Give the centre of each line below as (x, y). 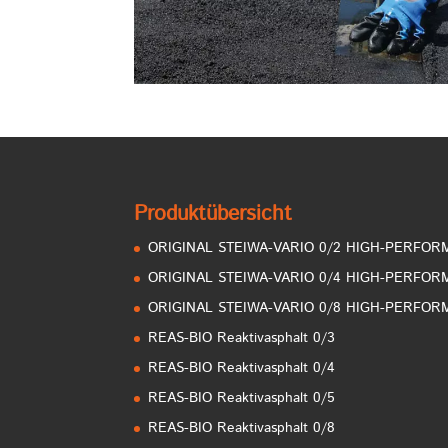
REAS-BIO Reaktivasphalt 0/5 (242, 397)
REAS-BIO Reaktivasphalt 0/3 (242, 337)
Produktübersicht (213, 213)
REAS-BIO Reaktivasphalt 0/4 (242, 367)
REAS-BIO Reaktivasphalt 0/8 (242, 427)
